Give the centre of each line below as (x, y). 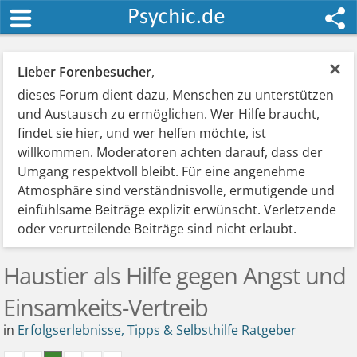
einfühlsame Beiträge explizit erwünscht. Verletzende (177, 210)
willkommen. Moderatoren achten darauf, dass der (171, 152)
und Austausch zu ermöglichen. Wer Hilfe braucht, (169, 114)
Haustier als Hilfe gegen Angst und (175, 275)
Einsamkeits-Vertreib (106, 307)
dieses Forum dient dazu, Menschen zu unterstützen (176, 95)
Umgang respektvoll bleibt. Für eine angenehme (162, 171)
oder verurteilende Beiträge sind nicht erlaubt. (157, 229)
